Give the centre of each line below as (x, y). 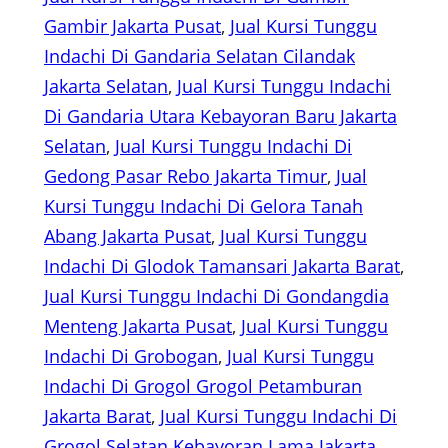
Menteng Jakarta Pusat (138, 326)
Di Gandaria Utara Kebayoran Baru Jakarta (220, 116)
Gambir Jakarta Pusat (132, 26)
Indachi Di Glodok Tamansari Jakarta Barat (222, 266)
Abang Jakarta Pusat (127, 236)
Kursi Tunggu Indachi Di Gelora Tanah (203, 206)
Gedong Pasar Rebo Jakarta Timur (185, 176)
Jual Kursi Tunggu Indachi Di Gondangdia (216, 296)
